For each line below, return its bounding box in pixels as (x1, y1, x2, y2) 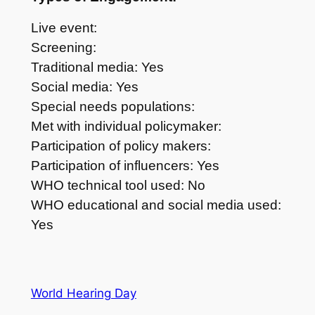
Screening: (30, 40, 96, 56)
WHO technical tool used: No (30, 178, 205, 193)
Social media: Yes (30, 79, 139, 95)
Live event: (30, 20, 97, 36)
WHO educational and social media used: (30, 198, 281, 213)
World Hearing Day (30, 285, 136, 300)
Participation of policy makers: (30, 139, 211, 154)
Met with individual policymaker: (30, 119, 221, 134)
